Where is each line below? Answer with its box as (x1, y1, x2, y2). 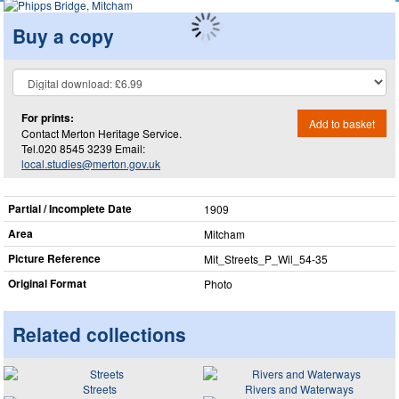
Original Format (8, 275, 86, 291)
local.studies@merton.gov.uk (21, 155, 160, 171)
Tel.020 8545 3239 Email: (21, 140, 145, 156)
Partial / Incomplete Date (8, 200, 132, 216)
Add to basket (309, 115, 375, 131)
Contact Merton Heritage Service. (21, 125, 182, 141)
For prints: (21, 109, 74, 126)
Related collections (12, 321, 186, 347)
